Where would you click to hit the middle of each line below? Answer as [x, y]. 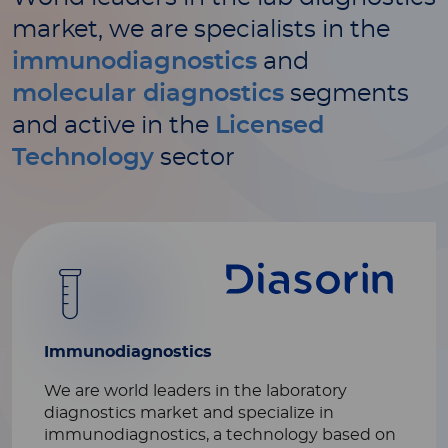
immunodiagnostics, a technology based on [220, 435]
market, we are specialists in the [201, 30]
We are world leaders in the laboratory [195, 391]
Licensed [269, 126]
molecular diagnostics [148, 94]
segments [346, 94]
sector [194, 158]
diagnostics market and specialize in [189, 413]
